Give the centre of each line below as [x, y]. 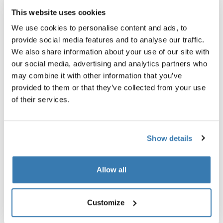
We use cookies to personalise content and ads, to [99, 28]
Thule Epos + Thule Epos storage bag [68, 159]
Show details [170, 138]
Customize [106, 202]
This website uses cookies [59, 12]
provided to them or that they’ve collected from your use [109, 88]
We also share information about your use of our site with [111, 52]
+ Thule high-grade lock [47, 170]
